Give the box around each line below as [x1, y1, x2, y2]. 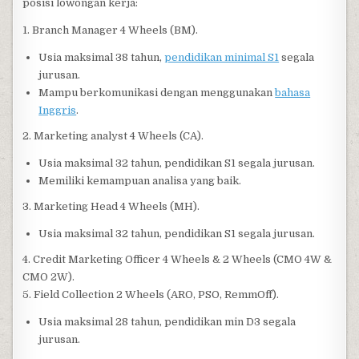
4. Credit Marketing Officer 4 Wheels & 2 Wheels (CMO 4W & [22, 253, 333, 265]
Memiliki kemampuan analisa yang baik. [38, 175, 242, 187]
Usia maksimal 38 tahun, [38, 51, 165, 63]
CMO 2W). [22, 271, 75, 283]
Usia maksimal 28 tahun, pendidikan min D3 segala [38, 316, 296, 328]
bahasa [275, 87, 311, 99]
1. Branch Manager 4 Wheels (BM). [22, 24, 199, 36]
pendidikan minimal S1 [164, 51, 280, 63]
